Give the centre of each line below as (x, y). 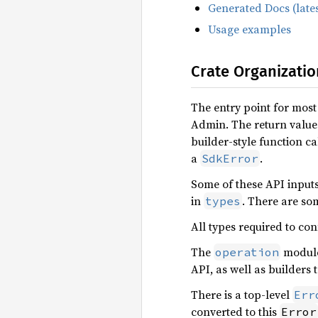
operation (247, 252)
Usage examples (250, 29)
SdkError (230, 159)
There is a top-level (242, 295)
